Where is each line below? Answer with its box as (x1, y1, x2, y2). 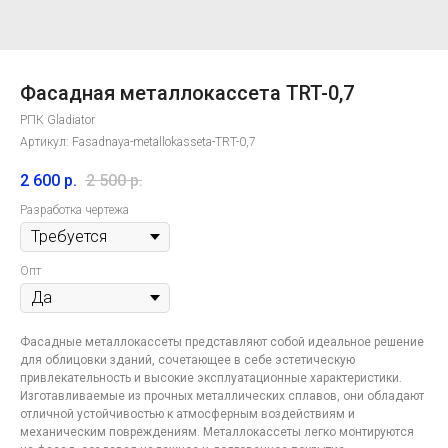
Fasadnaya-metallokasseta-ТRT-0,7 (72, 135, 256, 149)
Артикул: (20, 135, 72, 149)
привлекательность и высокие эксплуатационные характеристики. (20, 371, 402, 386)
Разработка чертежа (20, 203, 129, 218)
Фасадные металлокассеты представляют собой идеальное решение (20, 335, 424, 350)
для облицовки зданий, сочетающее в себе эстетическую (20, 353, 355, 368)
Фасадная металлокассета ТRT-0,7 (20, 81, 354, 105)
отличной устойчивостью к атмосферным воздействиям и (20, 407, 355, 422)
